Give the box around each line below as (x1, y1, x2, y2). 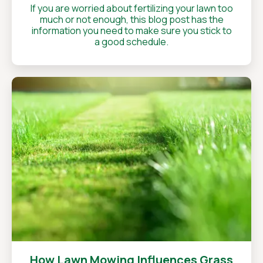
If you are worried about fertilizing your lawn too (30, 2, 233, 15)
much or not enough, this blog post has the (39, 13, 224, 26)
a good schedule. (95, 35, 168, 48)
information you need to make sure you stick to (31, 24, 232, 37)
